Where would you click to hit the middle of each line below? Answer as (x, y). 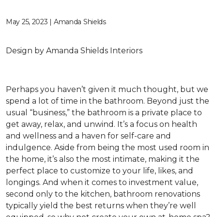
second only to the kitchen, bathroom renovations (103, 194)
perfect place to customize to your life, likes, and (100, 171)
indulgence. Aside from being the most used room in (108, 147)
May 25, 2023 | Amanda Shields (56, 22)
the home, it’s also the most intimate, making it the (103, 159)
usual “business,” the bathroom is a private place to (104, 113)
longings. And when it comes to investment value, (102, 182)
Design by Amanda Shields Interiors (74, 51)
